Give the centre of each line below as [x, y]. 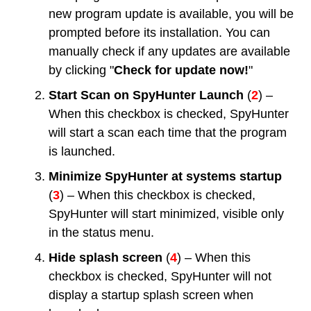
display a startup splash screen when [151, 295]
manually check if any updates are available [169, 51]
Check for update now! [181, 70]
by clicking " [81, 70]
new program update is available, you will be [171, 14]
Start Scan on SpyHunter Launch [146, 95]
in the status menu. [101, 233]
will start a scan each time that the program [168, 133]
